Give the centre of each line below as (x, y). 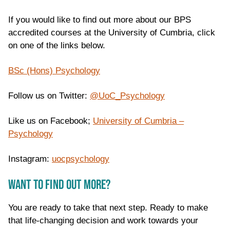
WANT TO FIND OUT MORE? (60, 185)
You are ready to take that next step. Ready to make (108, 208)
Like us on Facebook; (51, 121)
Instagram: (30, 159)
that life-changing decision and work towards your (103, 221)
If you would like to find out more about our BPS (100, 20)
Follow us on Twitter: (49, 96)
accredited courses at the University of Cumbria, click (112, 33)
